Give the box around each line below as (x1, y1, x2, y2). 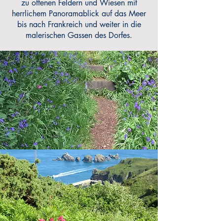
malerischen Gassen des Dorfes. (26, 30, 132, 40)
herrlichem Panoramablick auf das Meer (12, 8, 146, 19)
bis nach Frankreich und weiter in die (17, 19, 141, 30)
